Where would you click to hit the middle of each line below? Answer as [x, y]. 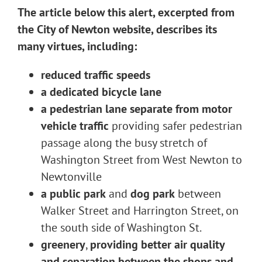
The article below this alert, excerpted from [126, 12]
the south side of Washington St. [121, 227]
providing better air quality [157, 244]
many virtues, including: [77, 46]
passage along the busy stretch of [124, 143]
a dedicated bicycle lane [101, 92]
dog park [153, 194]
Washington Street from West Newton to [142, 160]
